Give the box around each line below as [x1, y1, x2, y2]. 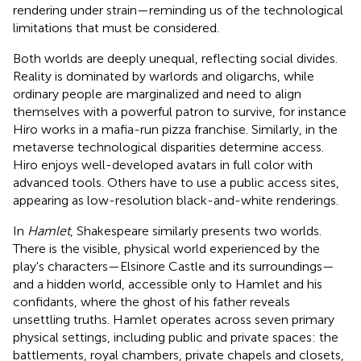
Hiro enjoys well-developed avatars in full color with [13, 156, 313, 172]
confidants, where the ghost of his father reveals [13, 293, 290, 309]
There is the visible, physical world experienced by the [13, 240, 320, 256]
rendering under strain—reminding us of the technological [13, 2, 343, 18]
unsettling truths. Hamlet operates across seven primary [13, 311, 334, 327]
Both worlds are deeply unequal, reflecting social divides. [13, 50, 338, 66]
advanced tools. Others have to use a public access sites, [13, 174, 339, 190]
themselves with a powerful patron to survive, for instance [13, 103, 346, 119]
